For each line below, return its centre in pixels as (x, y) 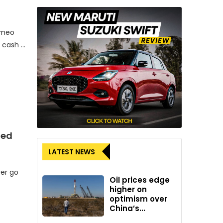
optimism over (139, 199)
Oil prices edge (140, 180)
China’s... (128, 208)
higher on (128, 189)
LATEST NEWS (72, 152)
